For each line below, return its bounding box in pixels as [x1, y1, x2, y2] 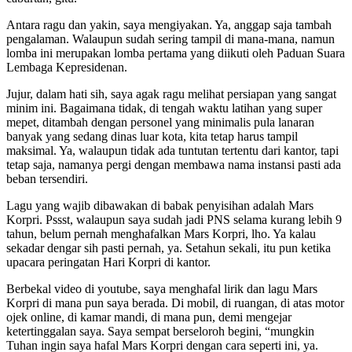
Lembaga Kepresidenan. [6, 60, 127, 74]
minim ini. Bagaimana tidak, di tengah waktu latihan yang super [6, 101, 322, 115]
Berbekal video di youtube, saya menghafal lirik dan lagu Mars [6, 281, 317, 295]
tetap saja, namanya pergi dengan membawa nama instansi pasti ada [6, 157, 341, 171]
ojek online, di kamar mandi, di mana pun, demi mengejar [6, 310, 291, 324]
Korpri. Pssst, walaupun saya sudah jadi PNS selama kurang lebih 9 [6, 212, 342, 226]
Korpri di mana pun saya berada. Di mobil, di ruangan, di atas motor [6, 295, 344, 310]
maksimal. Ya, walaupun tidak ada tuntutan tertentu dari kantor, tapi [6, 143, 339, 157]
